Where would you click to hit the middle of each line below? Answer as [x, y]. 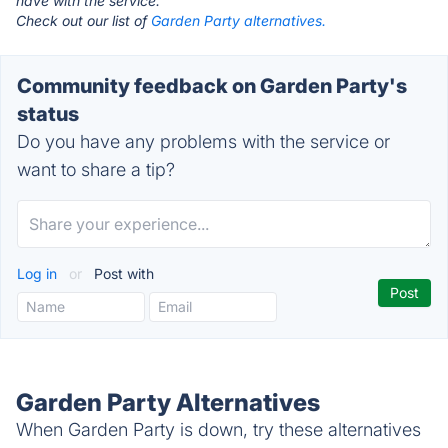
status [48, 114]
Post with [122, 273]
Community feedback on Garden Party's [212, 86]
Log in [39, 273]
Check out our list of [83, 20]
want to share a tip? [96, 169]
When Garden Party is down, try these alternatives [218, 429]
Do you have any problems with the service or [203, 141]
